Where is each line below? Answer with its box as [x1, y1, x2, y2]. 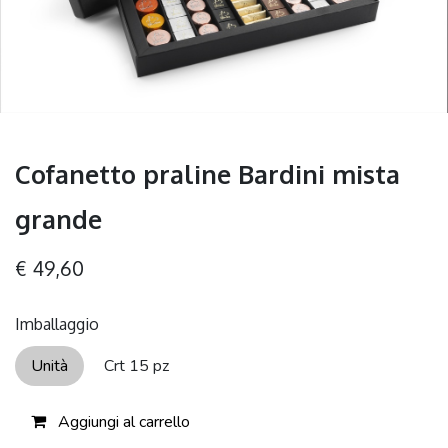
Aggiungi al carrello [54, 410, 190, 433]
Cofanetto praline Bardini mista [15, 157, 400, 190]
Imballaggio [15, 313, 99, 334]
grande [15, 202, 102, 235]
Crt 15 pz [104, 354, 169, 377]
